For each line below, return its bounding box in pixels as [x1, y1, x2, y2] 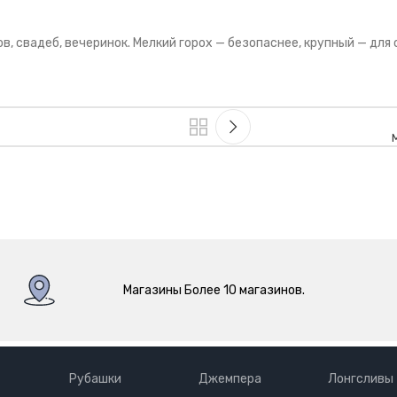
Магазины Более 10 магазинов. [123, 282, 305, 298]
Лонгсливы [328, 371, 394, 386]
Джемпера [198, 371, 261, 386]
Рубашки [68, 371, 121, 386]
